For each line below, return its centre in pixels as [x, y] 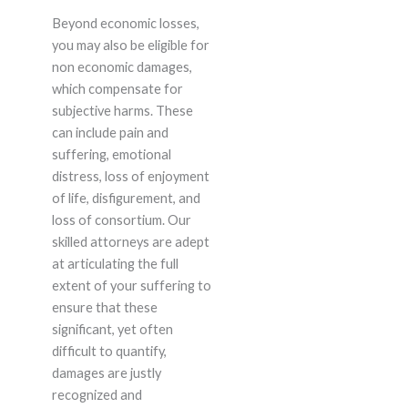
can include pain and [110, 133]
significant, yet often [112, 330]
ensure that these [104, 308]
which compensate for [117, 89]
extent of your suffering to [131, 286]
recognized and [97, 395]
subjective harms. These [122, 111]
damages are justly [106, 373]
